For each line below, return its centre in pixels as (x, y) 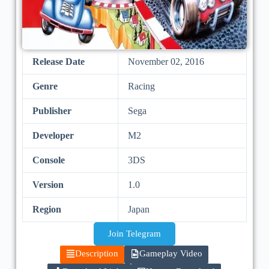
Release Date (58, 62)
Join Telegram (134, 234)
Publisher (52, 111)
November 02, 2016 (166, 62)
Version (48, 185)
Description (97, 254)
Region (47, 210)
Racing (141, 86)
